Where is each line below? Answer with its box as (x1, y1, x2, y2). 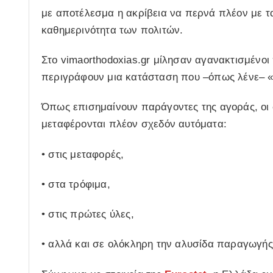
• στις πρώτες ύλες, (41, 208, 134, 221)
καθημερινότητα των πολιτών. (41, 24, 183, 36)
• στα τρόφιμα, (41, 178, 110, 190)
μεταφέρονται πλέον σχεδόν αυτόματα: (41, 118, 227, 130)
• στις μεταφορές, (41, 148, 124, 160)
